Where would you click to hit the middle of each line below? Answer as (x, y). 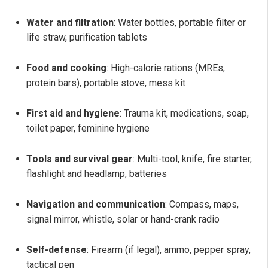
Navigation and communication (96, 204)
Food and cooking (66, 68)
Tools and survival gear (80, 159)
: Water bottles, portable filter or (180, 22)
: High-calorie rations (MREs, (166, 68)
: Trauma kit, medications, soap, (184, 113)
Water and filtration (70, 22)
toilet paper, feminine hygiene (88, 128)
